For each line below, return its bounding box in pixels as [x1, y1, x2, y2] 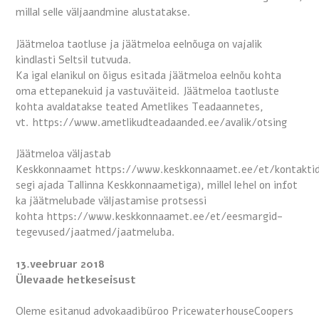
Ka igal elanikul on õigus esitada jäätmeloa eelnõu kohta [16, 68, 281, 83]
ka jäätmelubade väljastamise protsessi [16, 194, 206, 209]
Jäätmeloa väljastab [16, 147, 111, 162]
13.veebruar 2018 [16, 256, 105, 271]
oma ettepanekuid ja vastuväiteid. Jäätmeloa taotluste [16, 83, 279, 98]
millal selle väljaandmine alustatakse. [16, 5, 191, 20]
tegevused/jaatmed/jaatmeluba [16, 225, 172, 240]
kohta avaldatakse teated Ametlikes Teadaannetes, [16, 99, 263, 114]
